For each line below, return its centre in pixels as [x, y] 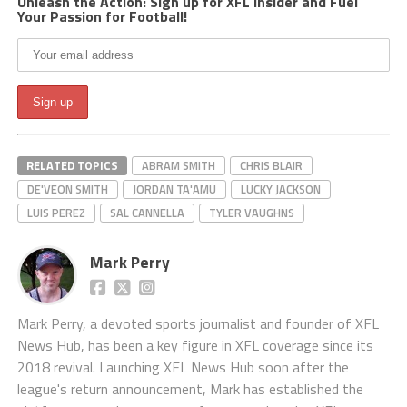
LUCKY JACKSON [280, 189]
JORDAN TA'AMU [174, 189]
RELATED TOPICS [72, 166]
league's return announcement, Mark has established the [190, 389]
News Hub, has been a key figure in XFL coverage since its [195, 346]
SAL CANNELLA [147, 213]
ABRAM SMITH [178, 166]
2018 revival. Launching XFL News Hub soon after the [183, 367]
